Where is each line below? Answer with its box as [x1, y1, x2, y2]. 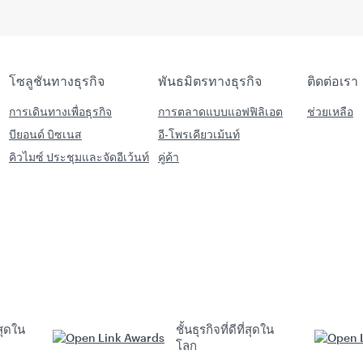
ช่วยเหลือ [306, 105, 353, 118]
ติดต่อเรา [306, 73, 358, 88]
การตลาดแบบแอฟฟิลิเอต [157, 105, 283, 118]
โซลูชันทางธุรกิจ [8, 73, 105, 88]
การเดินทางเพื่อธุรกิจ [8, 105, 112, 118]
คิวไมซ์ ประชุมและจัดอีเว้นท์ [8, 150, 149, 164]
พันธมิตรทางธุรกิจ [157, 73, 262, 88]
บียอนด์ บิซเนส [8, 127, 82, 141]
